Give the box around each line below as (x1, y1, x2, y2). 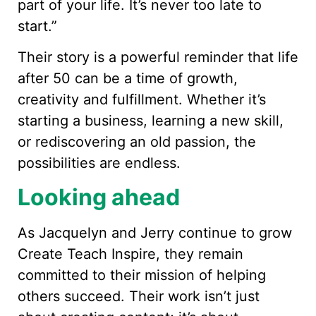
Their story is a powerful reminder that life (18, 49, 298, 66)
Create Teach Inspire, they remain (18, 245, 243, 262)
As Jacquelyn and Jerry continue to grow (18, 224, 292, 241)
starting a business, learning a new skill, (18, 112, 284, 130)
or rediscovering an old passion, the (18, 133, 256, 151)
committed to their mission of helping (18, 266, 266, 284)
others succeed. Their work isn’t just (18, 287, 260, 305)
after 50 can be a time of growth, (18, 70, 238, 87)
